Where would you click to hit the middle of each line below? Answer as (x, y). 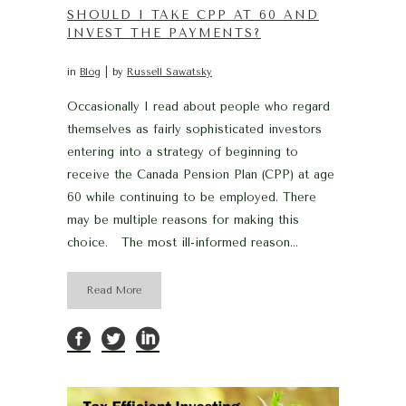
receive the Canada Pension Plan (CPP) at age (201, 174)
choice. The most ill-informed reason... (183, 242)
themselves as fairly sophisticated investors (194, 129)
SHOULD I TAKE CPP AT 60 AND (193, 14)
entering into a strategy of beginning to (183, 151)
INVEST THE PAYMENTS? (164, 33)
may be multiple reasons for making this (183, 219)
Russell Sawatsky (169, 72)
